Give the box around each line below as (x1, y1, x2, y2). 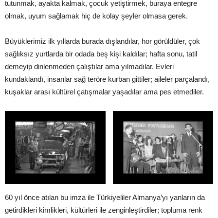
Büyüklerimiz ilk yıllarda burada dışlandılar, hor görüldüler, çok (5, 37, 200, 46)
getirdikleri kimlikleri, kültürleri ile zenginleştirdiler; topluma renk (5, 206, 202, 215)
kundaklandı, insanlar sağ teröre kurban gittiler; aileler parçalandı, (5, 75, 210, 84)
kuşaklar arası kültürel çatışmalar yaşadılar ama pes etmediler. (5, 88, 204, 96)
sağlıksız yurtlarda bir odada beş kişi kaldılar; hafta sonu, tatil (5, 50, 197, 58)
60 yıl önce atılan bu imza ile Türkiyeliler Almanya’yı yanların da (5, 193, 205, 202)
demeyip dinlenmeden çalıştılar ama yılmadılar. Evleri (5, 62, 174, 71)
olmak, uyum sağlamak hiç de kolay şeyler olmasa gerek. (5, 12, 188, 20)
